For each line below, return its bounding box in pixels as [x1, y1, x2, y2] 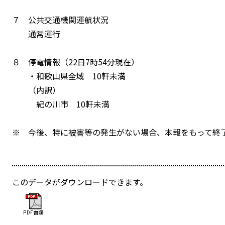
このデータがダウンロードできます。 [12, 175, 148, 188]
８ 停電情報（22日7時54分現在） [12, 55, 139, 68]
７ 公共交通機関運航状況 [12, 13, 108, 26]
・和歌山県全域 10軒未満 [12, 69, 126, 82]
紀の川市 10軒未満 [12, 97, 109, 110]
